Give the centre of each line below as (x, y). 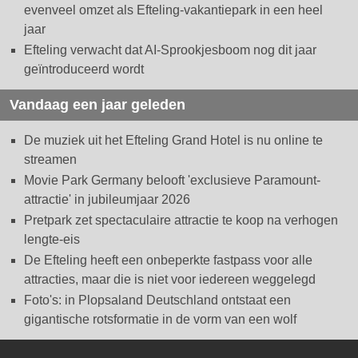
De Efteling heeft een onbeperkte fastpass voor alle (168, 261)
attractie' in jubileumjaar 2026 (107, 200)
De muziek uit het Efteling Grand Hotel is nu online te (173, 141)
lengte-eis (52, 240)
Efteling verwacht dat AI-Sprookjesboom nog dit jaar (170, 50)
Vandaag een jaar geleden (97, 105)
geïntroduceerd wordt (84, 70)
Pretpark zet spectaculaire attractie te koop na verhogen (181, 221)
